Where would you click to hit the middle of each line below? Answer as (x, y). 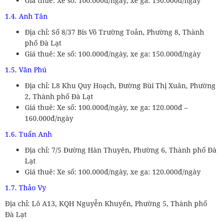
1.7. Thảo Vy (26, 187)
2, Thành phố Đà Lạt (59, 96)
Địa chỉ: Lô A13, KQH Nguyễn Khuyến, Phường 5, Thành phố (106, 203)
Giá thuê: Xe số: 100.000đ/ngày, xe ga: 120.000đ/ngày (113, 171)
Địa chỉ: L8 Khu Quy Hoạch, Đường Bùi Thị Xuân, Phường (120, 85)
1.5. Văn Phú (26, 69)
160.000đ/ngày (49, 118)
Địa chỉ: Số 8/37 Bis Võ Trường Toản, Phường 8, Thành (114, 32)
